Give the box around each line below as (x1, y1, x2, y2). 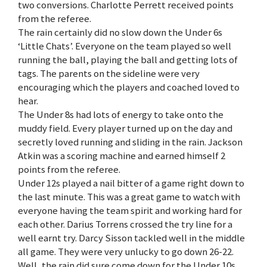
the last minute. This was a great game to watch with (18, 190, 240, 203)
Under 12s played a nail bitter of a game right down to (18, 176, 244, 190)
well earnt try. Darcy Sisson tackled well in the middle (18, 231, 245, 244)
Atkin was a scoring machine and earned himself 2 (18, 148, 225, 162)
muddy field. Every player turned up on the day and (18, 121, 232, 135)
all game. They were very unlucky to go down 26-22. (18, 244, 234, 258)
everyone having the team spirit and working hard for (18, 203, 242, 217)
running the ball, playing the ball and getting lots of (18, 52, 238, 66)
